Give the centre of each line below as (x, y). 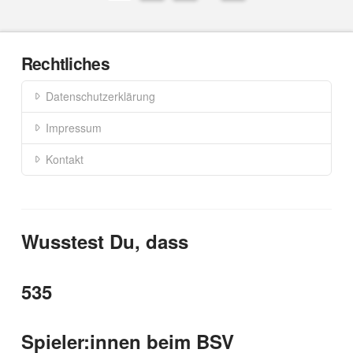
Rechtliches (65, 63)
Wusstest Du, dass (104, 242)
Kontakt (64, 159)
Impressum (73, 127)
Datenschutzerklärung (100, 96)
